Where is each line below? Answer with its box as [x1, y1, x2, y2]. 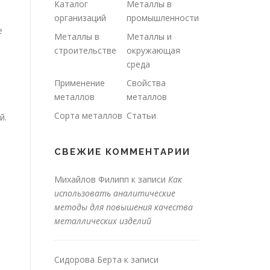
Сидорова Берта [54, 254, 122, 266]
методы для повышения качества [54, 201, 193, 213]
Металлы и [127, 31, 172, 43]
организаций [54, 12, 106, 24]
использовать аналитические [54, 187, 175, 199]
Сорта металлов [54, 110, 122, 122]
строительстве [54, 45, 116, 57]
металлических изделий [54, 215, 151, 227]
